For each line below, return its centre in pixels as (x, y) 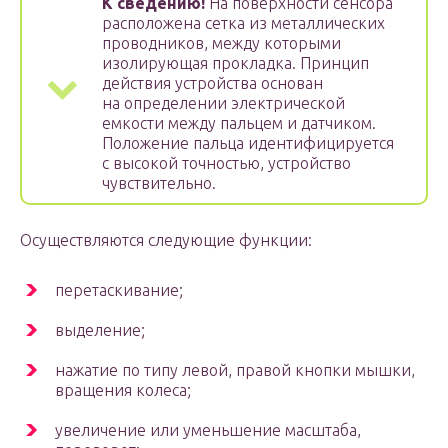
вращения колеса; (123, 390)
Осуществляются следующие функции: (166, 240)
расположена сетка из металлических (243, 23)
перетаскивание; (119, 290)
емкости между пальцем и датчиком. (239, 123)
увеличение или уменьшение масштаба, (208, 430)
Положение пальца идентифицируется (248, 143)
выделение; (100, 330)
